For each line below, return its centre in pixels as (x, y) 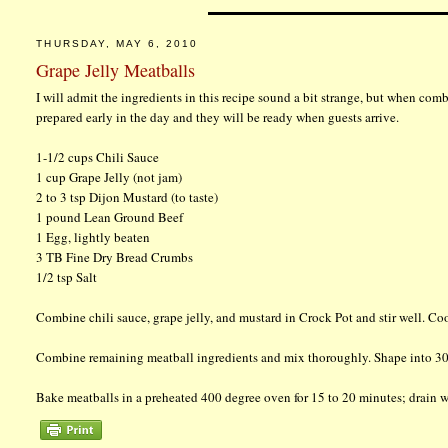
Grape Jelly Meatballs (116, 69)
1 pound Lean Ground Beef (110, 216)
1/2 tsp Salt (67, 276)
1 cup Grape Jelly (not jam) (109, 176)
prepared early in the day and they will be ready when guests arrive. (218, 116)
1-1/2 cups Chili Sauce (98, 156)
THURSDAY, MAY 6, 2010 (117, 44)
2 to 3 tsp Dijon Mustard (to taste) (127, 196)
